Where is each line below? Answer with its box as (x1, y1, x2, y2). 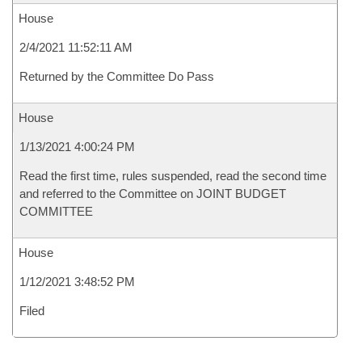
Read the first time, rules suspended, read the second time (19, 169, 326, 183)
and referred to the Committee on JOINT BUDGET (19, 187, 286, 200)
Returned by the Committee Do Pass (19, 69, 214, 83)
